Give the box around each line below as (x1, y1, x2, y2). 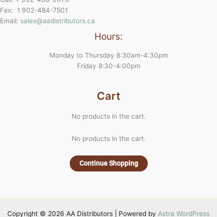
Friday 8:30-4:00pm (77, 62, 140, 70)
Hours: (94, 30, 123, 42)
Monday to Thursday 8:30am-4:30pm (49, 51, 168, 59)
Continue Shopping (79, 159, 138, 167)
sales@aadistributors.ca (20, 16, 95, 25)
